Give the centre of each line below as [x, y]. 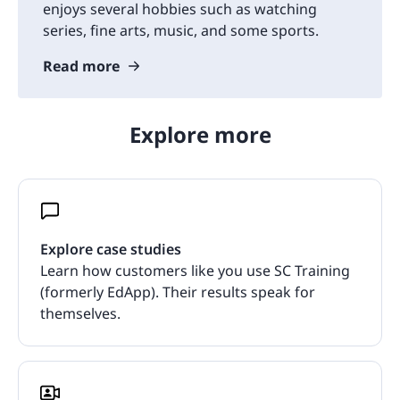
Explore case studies [111, 249]
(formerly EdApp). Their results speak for [178, 292]
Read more [81, 66]
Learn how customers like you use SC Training [195, 270]
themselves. [80, 313]
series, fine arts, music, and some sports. [181, 30]
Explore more [200, 134]
